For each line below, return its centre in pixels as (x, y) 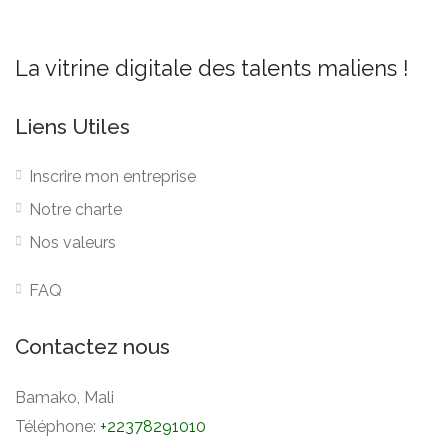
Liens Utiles (72, 126)
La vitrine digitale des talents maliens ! (212, 67)
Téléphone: (57, 426)
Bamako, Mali (64, 397)
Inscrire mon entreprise (112, 176)
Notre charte (75, 209)
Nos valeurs (72, 242)
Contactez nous (92, 346)
